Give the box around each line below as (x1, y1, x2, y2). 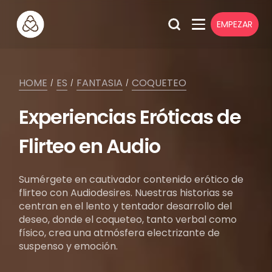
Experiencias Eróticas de (19, 103, 241, 131)
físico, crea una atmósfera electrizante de (19, 226, 220, 240)
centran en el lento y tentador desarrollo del (19, 199, 233, 213)
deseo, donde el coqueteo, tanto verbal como (19, 212, 237, 226)
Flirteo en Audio (19, 132, 160, 160)
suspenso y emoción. (19, 239, 118, 253)
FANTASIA (76, 76, 123, 90)
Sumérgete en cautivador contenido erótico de (19, 172, 244, 186)
